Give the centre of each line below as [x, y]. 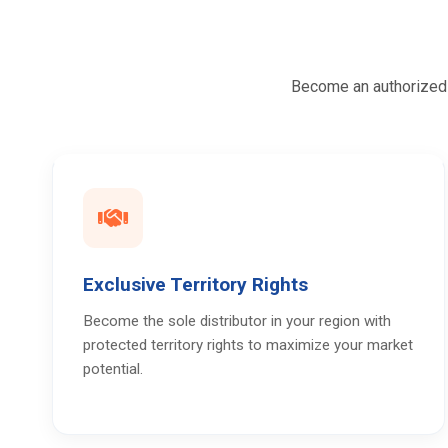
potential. [113, 369]
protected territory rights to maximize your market [248, 345]
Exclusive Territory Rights [195, 284]
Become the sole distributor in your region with [237, 321]
